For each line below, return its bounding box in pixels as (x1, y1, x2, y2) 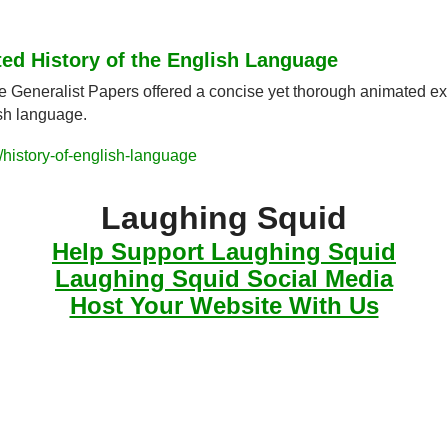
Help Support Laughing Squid (52, 238, 396, 265)
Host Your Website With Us (69, 292, 379, 319)
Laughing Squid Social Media (55, 265, 393, 292)
